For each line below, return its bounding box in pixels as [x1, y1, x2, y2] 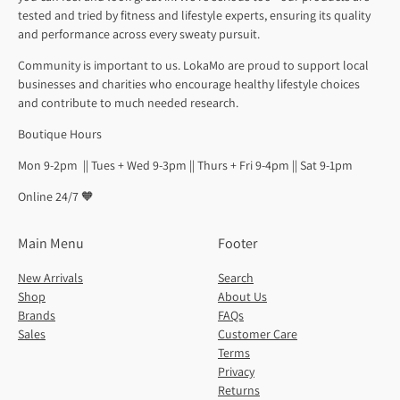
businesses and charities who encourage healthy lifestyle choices [18, 76, 360, 93]
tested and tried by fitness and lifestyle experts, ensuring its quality [18, 7, 371, 24]
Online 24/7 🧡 [18, 188, 94, 205]
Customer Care [218, 326, 297, 343]
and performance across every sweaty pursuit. [18, 26, 260, 43]
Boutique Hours [18, 126, 102, 143]
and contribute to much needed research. [18, 95, 238, 112]
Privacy [218, 363, 254, 380]
